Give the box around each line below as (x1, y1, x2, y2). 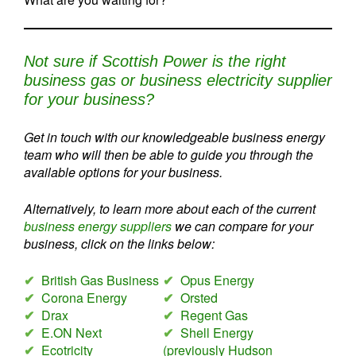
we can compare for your (172, 217, 313, 235)
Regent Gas (180, 306, 248, 324)
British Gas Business (41, 271, 159, 289)
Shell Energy (180, 323, 253, 342)
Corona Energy (41, 288, 127, 307)
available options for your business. (24, 163, 222, 181)
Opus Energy (180, 271, 254, 289)
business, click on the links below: (24, 234, 215, 253)
